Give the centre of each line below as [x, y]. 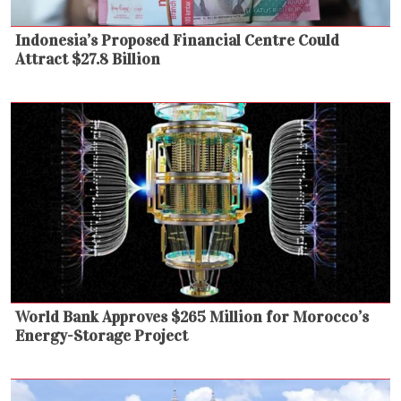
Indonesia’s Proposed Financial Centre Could [177, 41]
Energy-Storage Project [102, 335]
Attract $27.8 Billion [88, 60]
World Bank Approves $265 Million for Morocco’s [192, 316]
